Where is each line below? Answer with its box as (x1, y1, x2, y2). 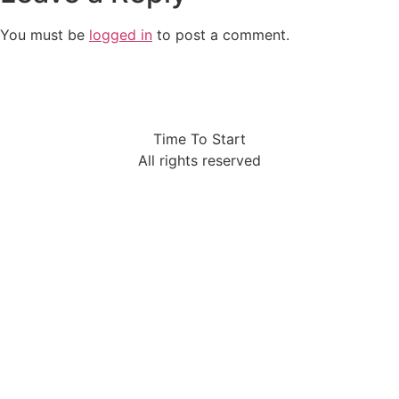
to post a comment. (152, 26, 289, 45)
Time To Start (153, 129, 246, 148)
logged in (89, 26, 152, 45)
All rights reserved (138, 151, 261, 169)
